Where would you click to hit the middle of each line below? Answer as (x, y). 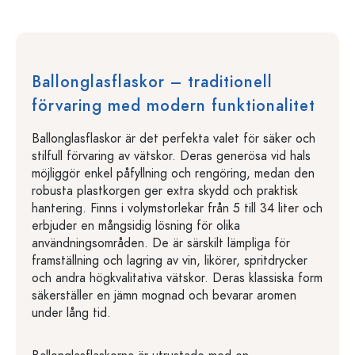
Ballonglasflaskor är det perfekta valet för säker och (174, 139)
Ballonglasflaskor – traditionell (152, 82)
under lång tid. (71, 313)
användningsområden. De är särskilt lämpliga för (161, 243)
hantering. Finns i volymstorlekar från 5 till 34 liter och (177, 208)
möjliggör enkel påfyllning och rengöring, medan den (173, 174)
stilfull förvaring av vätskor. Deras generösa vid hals (171, 156)
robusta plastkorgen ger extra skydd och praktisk (165, 191)
